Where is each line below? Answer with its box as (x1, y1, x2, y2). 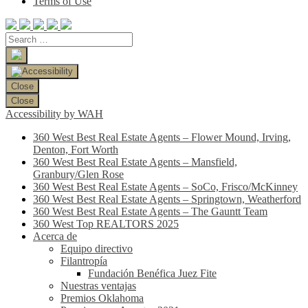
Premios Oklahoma (60, 292, 144, 305)
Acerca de (33, 230, 77, 243)
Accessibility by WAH (5, 108, 103, 120)
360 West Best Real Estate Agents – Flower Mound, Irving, (33, 131, 291, 144)
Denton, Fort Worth (33, 144, 118, 156)
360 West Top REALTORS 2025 (33, 218, 179, 230)
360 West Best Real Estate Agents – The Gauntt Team (33, 206, 267, 218)
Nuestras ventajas (60, 280, 136, 292)
